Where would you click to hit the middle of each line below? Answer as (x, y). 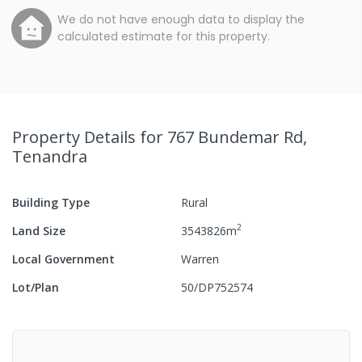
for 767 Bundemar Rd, (223, 137)
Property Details (76, 137)
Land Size (39, 230)
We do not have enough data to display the (181, 19)
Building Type (51, 202)
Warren (200, 259)
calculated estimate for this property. (164, 36)
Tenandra (50, 156)
